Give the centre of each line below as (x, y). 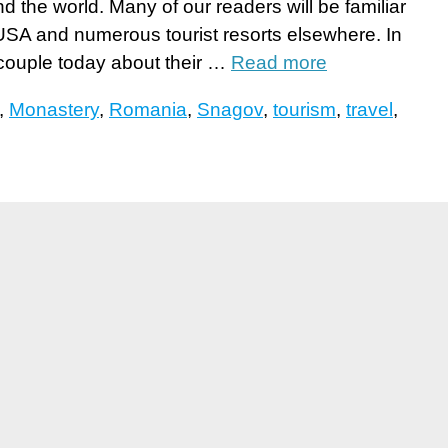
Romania (148, 110)
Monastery (54, 110)
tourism (304, 110)
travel (369, 110)
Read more (279, 63)
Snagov (230, 110)
